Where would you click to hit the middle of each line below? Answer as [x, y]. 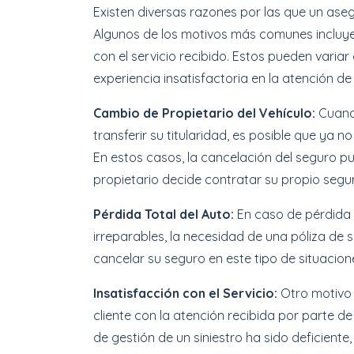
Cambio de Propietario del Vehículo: [206, 113]
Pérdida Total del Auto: [165, 214]
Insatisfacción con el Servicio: [187, 293]
